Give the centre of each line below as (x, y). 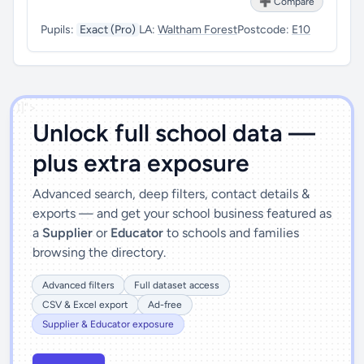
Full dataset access (177, 285)
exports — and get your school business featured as (182, 213)
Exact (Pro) (108, 30)
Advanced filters (78, 285)
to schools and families (231, 233)
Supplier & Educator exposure (108, 324)
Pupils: (58, 30)
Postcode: (264, 30)
